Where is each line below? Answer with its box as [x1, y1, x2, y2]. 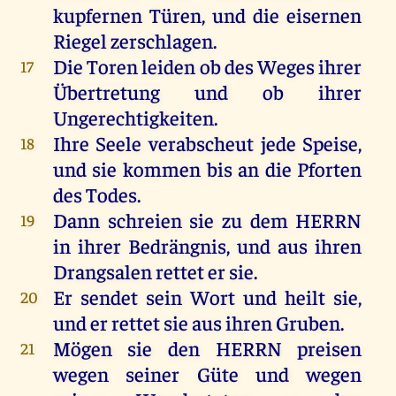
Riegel [52, 27, 107, 54]
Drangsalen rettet [52, 258, 208, 285]
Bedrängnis [128, 232, 226, 259]
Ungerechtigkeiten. [52, 104, 217, 131]
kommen [122, 156, 201, 182]
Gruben [275, 309, 340, 336]
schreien [107, 207, 182, 233]
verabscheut [148, 130, 254, 156]
